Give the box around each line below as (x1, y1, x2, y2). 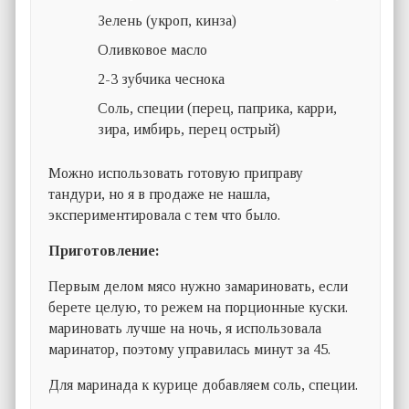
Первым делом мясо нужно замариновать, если (48, 278, 349, 295)
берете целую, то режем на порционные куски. (48, 299, 349, 316)
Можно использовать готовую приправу (48, 165, 304, 182)
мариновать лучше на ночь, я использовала (48, 320, 322, 337)
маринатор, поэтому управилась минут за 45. (48, 341, 331, 358)
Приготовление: (48, 243, 161, 259)
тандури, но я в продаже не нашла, (48, 186, 271, 203)
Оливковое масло (98, 42, 208, 58)
